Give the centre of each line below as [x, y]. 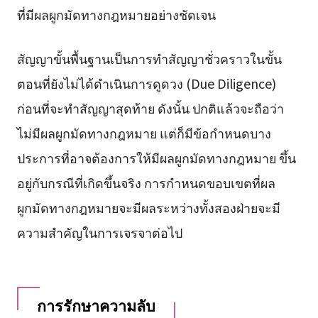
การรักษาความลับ [96, 305]
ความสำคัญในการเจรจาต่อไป [99, 232]
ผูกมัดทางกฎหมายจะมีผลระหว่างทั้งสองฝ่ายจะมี [148, 208]
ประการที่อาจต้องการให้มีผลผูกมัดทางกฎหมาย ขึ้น [156, 158]
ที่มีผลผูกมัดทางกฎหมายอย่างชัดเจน [116, 15]
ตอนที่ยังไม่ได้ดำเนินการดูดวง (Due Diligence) [146, 83]
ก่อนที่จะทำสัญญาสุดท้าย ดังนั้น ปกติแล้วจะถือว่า [150, 108]
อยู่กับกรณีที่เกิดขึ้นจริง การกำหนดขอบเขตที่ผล [146, 183]
